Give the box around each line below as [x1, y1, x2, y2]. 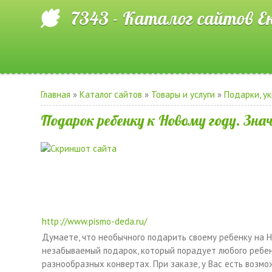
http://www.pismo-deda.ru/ [42, 216, 148, 227]
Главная [41, 89, 71, 100]
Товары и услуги [151, 89, 216, 100]
